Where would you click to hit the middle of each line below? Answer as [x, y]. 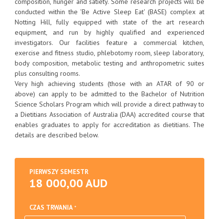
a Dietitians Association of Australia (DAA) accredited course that [109, 114]
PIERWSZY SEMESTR [59, 172]
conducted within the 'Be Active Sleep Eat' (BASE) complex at [109, 12]
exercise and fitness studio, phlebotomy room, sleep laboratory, [109, 53]
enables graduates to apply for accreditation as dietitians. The [109, 125]
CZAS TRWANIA [51, 208]
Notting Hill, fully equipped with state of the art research [109, 22]
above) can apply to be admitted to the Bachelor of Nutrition [109, 94]
